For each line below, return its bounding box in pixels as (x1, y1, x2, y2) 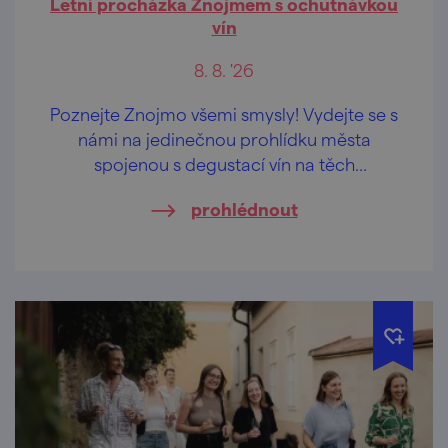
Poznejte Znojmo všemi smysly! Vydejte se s (50, 103, 398, 125)
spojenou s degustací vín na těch (93, 153, 355, 175)
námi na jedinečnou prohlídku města (77, 128, 371, 150)
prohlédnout (190, 198, 298, 220)
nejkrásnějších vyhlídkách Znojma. (87, 178, 361, 200)
